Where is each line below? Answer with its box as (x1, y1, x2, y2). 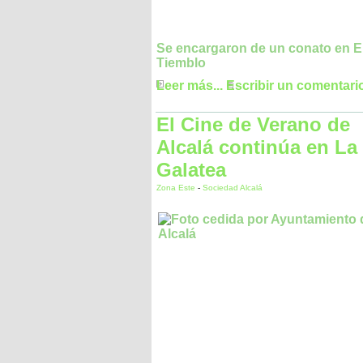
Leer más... (156, 79, 223, 93)
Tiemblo (156, 56, 206, 70)
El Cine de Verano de (156, 113, 350, 135)
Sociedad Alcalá (203, 183, 263, 192)
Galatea (156, 159, 226, 181)
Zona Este (156, 183, 198, 192)
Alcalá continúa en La (156, 136, 357, 158)
